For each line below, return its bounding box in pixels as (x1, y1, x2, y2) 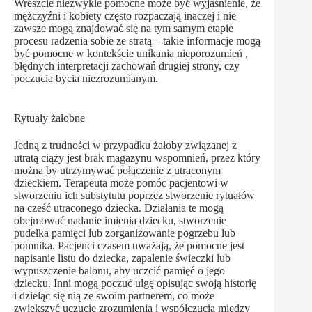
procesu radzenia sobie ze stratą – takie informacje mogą (14, 34, 260, 47)
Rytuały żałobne (14, 111, 85, 124)
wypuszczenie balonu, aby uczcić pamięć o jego (14, 265, 225, 277)
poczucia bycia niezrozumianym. (14, 72, 158, 84)
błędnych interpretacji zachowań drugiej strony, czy (14, 59, 240, 72)
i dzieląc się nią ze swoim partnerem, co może (14, 290, 214, 302)
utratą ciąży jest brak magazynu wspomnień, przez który (14, 152, 260, 164)
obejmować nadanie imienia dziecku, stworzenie (14, 214, 226, 227)
